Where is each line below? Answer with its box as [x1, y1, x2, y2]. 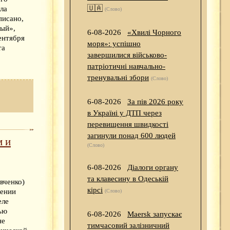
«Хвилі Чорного [127, 28, 181, 37]
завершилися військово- [87, 51, 167, 60]
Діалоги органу [127, 163, 178, 172]
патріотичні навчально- [87, 62, 165, 71]
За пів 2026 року [127, 98, 183, 106]
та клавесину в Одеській [87, 175, 168, 183]
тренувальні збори [87, 73, 149, 82]
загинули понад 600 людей [87, 131, 176, 140]
